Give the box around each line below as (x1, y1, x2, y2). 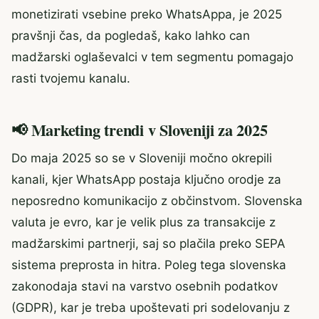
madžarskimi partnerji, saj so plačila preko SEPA (11, 236, 286, 251)
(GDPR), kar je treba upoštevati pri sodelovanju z (11, 300, 290, 315)
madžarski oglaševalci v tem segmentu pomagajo (11, 50, 293, 64)
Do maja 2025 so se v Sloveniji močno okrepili (11, 150, 272, 165)
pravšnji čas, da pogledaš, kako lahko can (11, 28, 250, 43)
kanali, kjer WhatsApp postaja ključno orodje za (11, 172, 281, 187)
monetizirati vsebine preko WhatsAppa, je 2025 (11, 7, 282, 21)
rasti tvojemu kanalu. (11, 71, 130, 85)
